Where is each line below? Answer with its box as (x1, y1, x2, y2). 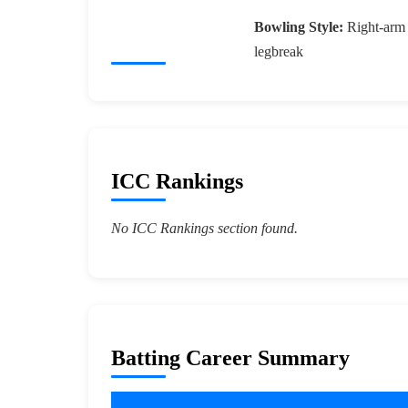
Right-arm (342, 19, 405, 36)
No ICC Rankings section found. (111, 220, 298, 237)
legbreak (253, 44, 303, 60)
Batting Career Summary (111, 346, 350, 371)
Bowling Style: (253, 19, 343, 36)
